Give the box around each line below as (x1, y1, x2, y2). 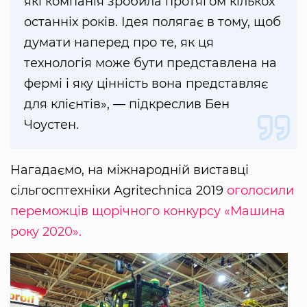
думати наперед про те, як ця (24, 35, 214, 51)
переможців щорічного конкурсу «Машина (10, 204, 285, 219)
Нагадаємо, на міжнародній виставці (10, 162, 249, 178)
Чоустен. (24, 117, 79, 133)
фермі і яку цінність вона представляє (24, 76, 268, 92)
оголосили (227, 183, 294, 199)
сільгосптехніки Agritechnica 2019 (10, 183, 227, 199)
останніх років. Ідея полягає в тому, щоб (24, 14, 281, 30)
